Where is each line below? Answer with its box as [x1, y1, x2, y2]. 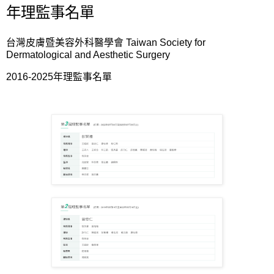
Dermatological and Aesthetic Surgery [6, 49, 170, 60]
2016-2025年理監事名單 [6, 71, 112, 82]
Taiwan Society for [126, 37, 206, 48]
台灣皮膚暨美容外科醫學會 [6, 37, 126, 48]
